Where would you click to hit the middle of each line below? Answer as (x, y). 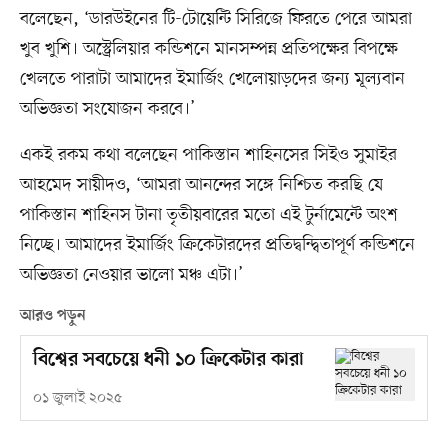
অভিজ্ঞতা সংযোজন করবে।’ (107, 108)
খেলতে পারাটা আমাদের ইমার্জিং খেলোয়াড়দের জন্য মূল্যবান (212, 78)
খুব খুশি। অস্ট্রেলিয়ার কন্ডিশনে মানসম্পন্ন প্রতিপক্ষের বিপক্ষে (208, 48)
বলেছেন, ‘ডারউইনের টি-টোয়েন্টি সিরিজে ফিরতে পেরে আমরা (215, 18)
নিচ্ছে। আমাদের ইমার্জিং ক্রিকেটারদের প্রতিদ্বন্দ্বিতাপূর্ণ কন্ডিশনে (217, 244)
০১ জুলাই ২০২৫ (77, 398)
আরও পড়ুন (52, 315)
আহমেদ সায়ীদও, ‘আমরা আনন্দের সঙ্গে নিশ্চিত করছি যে (201, 184)
